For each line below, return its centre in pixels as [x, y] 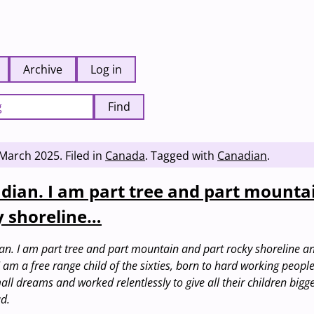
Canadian [242, 155]
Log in [106, 69]
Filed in [85, 155]
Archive [43, 69]
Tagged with [184, 155]
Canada [125, 155]
